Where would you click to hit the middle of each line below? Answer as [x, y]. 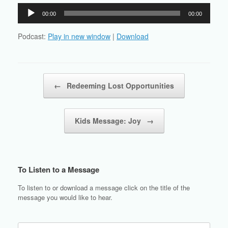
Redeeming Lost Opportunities [119, 86]
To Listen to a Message [59, 170]
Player [27, 20]
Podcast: [33, 36]
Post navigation [41, 78]
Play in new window [79, 36]
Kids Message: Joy [109, 121]
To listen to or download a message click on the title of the [104, 188]
